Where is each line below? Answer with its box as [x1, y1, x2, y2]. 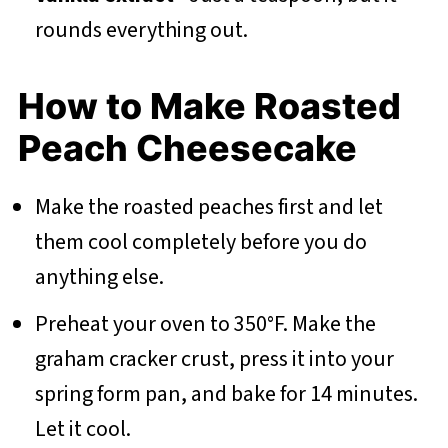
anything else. [34, 261, 164, 294]
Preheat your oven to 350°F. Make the [34, 308, 376, 341]
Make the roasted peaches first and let [34, 191, 383, 224]
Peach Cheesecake [17, 126, 357, 171]
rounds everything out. [34, 14, 248, 47]
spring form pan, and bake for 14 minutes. [34, 378, 418, 411]
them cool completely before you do [34, 226, 367, 259]
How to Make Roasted [17, 84, 401, 129]
